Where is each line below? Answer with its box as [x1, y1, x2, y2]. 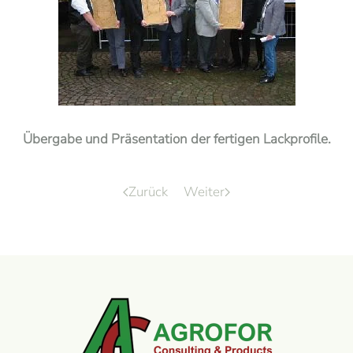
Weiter [184, 182, 225, 201]
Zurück [128, 182, 168, 201]
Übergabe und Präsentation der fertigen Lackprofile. [22, 130, 331, 148]
